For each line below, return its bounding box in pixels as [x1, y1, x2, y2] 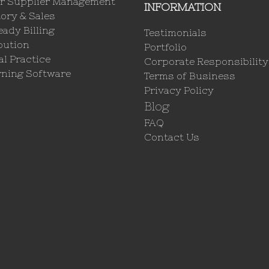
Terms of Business [144, 70, 235, 82]
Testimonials [144, 27, 207, 38]
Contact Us [144, 131, 199, 143]
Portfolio [144, 41, 187, 53]
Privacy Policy [144, 85, 214, 96]
